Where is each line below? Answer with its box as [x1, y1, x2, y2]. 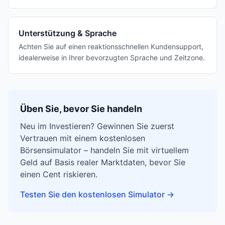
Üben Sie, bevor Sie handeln [20, 103, 142, 114]
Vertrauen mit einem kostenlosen [20, 133, 145, 143]
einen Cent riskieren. [20, 169, 97, 179]
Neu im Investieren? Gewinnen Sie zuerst [20, 121, 174, 131]
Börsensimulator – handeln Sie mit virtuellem [20, 145, 189, 155]
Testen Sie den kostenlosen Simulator [20, 189, 165, 199]
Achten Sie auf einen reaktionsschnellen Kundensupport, [19, 42, 203, 51]
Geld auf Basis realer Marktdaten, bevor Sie [20, 157, 185, 167]
